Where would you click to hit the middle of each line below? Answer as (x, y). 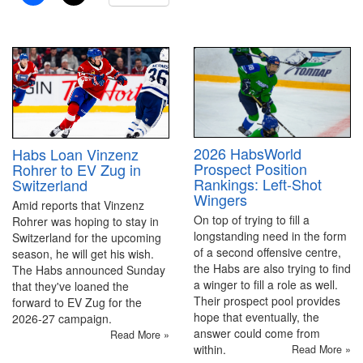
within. (210, 350)
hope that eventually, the (256, 317)
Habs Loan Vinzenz (75, 154)
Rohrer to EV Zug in (77, 170)
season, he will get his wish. (85, 254)
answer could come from (257, 333)
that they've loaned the (70, 286)
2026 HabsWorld (248, 154)
